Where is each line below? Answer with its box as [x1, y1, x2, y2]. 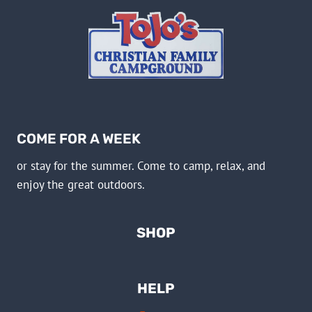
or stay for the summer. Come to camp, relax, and [17, 158, 265, 174]
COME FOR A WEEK [17, 130, 141, 148]
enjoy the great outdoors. [17, 177, 145, 193]
